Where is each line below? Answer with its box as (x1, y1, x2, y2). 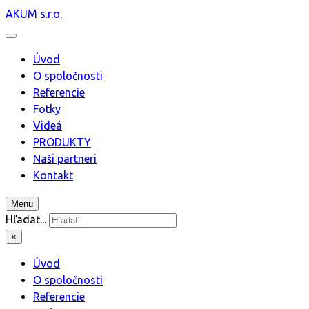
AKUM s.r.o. (6, 8, 62, 20)
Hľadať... (6, 213, 46, 226)
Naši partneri (33, 152, 97, 165)
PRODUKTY (33, 136, 91, 148)
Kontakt (33, 169, 73, 181)
